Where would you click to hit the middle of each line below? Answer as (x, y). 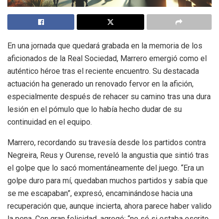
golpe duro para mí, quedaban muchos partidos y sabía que (108, 181)
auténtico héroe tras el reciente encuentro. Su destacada (103, 71)
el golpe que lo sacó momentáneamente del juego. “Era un (106, 168)
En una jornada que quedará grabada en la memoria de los (105, 46)
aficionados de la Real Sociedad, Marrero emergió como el (107, 59)
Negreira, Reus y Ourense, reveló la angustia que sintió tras (108, 155)
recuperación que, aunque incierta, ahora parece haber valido (109, 206)
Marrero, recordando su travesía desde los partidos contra (107, 143)
